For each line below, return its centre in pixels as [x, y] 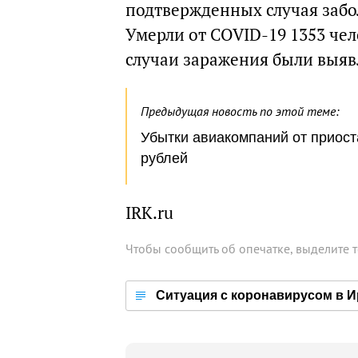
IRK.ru [149, 213]
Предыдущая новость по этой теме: [240, 111]
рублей [164, 158]
